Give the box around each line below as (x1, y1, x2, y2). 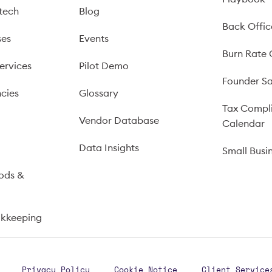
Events (79, 32, 109, 44)
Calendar (222, 117, 265, 129)
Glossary (79, 87, 119, 99)
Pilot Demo (79, 59, 129, 72)
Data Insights (79, 141, 140, 154)
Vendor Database (79, 114, 160, 126)
